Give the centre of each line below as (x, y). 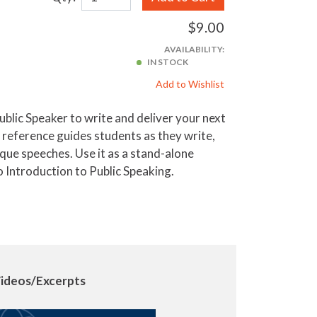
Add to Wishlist (190, 84)
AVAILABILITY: (194, 50)
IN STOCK (168, 62)
